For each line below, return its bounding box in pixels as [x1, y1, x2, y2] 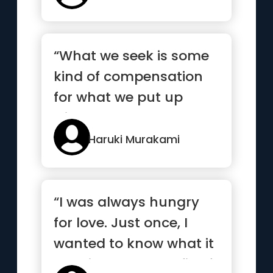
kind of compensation [54, 67, 204, 86]
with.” [54, 108, 91, 127]
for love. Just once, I [54, 213, 188, 232]
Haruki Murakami [88, 132, 180, 147]
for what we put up [54, 88, 183, 107]
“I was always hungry [54, 193, 200, 211]
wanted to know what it [54, 234, 214, 253]
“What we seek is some [54, 46, 210, 65]
